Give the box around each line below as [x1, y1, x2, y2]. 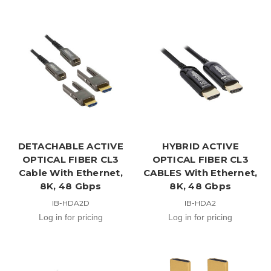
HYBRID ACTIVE [162, 140, 239, 152]
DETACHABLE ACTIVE [18, 140, 123, 152]
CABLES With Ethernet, [143, 166, 258, 178]
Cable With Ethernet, [18, 166, 123, 178]
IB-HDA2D [51, 198, 90, 207]
